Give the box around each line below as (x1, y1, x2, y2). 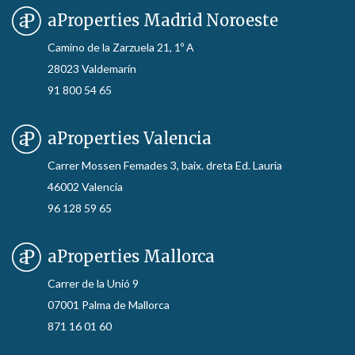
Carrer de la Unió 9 (48, 277, 139, 291)
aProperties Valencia (48, 128, 212, 149)
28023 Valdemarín (48, 62, 136, 76)
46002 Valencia (48, 180, 123, 194)
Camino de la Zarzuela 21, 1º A (48, 40, 194, 55)
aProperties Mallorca (48, 246, 215, 267)
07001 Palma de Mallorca (48, 298, 170, 312)
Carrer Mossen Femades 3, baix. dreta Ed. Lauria (48, 158, 282, 173)
